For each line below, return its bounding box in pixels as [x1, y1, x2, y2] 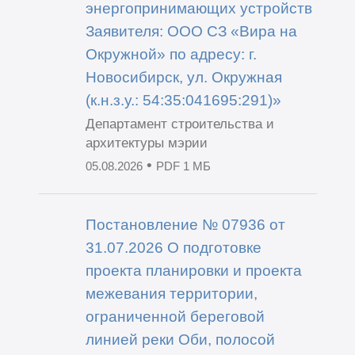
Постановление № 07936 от [85, 216, 285, 234]
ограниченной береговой [85, 307, 265, 326]
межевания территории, [85, 284, 258, 303]
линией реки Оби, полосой [85, 330, 275, 349]
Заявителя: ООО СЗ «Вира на [85, 21, 297, 40]
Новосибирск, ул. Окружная [85, 67, 282, 86]
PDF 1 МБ [155, 159, 211, 173]
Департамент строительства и [85, 116, 274, 132]
